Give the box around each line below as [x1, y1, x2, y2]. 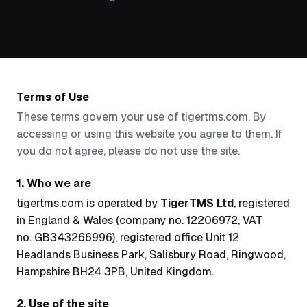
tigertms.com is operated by [16, 196, 160, 210]
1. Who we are [16, 176, 91, 191]
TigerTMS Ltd [160, 196, 234, 210]
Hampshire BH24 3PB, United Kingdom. [16, 265, 214, 279]
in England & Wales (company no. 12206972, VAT [16, 213, 263, 228]
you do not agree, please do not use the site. [16, 144, 240, 158]
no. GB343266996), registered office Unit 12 [16, 230, 239, 245]
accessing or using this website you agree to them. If [16, 127, 282, 141]
